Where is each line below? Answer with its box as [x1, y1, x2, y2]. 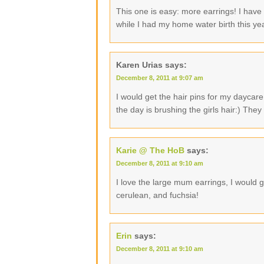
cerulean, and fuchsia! [116, 190, 199, 200]
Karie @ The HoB [116, 146, 184, 155]
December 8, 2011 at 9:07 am [116, 74, 203, 81]
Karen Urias [116, 60, 163, 70]
